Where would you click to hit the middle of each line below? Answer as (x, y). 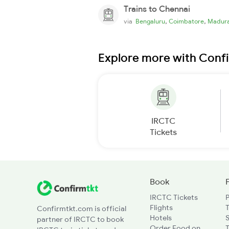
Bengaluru (150, 21)
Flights (161, 207)
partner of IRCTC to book (80, 219)
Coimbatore (186, 21)
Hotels (161, 217)
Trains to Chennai (157, 8)
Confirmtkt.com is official (82, 208)
